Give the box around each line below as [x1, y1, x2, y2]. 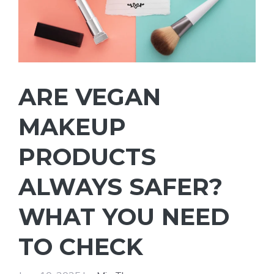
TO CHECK [18, 232, 143, 261]
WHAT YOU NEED [18, 202, 229, 231]
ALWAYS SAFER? [18, 172, 223, 201]
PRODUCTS [18, 142, 156, 171]
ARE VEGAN [18, 82, 161, 111]
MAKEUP [18, 112, 126, 141]
